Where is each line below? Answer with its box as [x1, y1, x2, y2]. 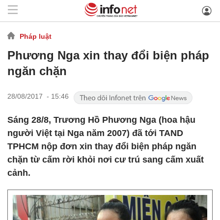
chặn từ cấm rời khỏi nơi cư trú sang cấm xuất [7, 155, 204, 165]
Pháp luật [20, 32, 52, 40]
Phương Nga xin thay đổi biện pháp [7, 49, 209, 62]
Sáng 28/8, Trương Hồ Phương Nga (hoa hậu [7, 115, 195, 125]
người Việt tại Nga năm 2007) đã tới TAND [7, 128, 183, 138]
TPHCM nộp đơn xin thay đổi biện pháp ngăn [7, 141, 196, 151]
